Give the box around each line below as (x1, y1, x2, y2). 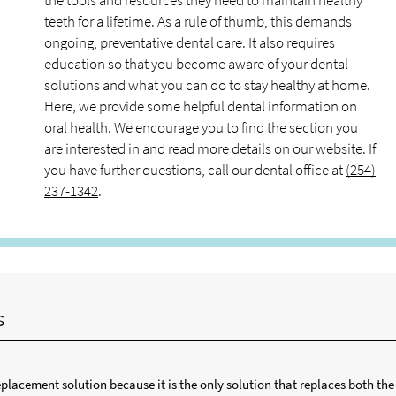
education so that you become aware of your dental (44, 54, 348, 73)
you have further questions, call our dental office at (44, 160, 346, 179)
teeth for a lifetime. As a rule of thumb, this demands (44, 11, 352, 31)
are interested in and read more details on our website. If (44, 139, 376, 158)
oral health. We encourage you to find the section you (44, 118, 358, 137)
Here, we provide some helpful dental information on (44, 96, 357, 116)
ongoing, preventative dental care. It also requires (44, 33, 335, 52)
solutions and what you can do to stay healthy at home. (44, 75, 370, 95)
